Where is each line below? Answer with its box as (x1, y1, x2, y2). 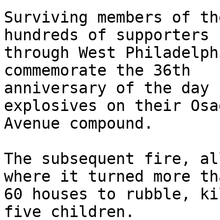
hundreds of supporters (4, 26, 209, 44)
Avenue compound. (4, 114, 153, 133)
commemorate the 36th (4, 61, 191, 80)
